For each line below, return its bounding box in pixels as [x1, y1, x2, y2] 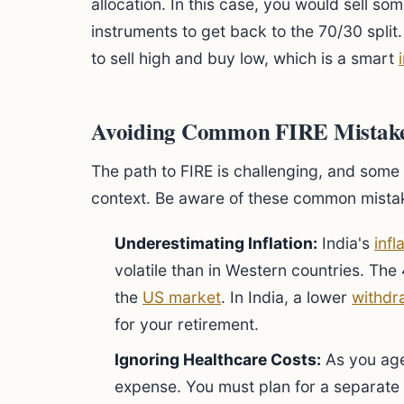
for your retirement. [115, 315, 259, 334]
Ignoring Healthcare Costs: [115, 350, 321, 369]
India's [317, 234, 374, 252]
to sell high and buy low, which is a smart [91, 49, 399, 68]
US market [142, 288, 221, 307]
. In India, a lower [221, 288, 352, 307]
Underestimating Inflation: [115, 234, 317, 252]
